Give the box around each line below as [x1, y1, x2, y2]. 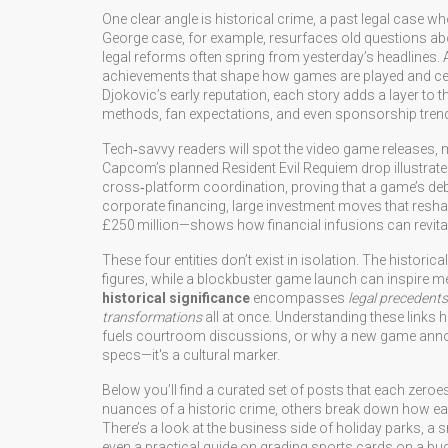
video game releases [306, 141, 435, 157]
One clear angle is [102, 11, 215, 27]
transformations [102, 309, 202, 325]
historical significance [102, 290, 250, 306]
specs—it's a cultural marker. [102, 347, 280, 363]
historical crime [215, 11, 313, 27]
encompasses [250, 290, 348, 306]
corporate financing [102, 198, 226, 214]
